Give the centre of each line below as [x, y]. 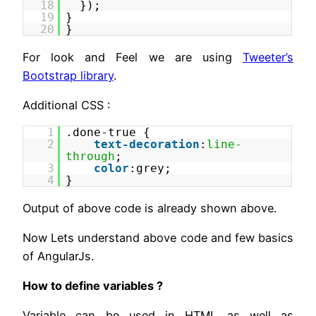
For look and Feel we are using [133, 57]
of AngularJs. [58, 256]
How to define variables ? [93, 286]
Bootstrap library [68, 75]
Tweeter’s [268, 57]
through [91, 157]
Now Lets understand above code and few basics [158, 237]
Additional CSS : [66, 105]
